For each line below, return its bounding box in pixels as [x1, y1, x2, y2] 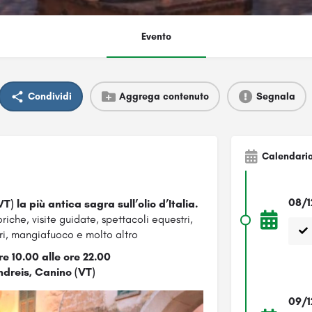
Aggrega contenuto [118, 90, 209, 102]
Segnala [256, 90, 295, 102]
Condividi [27, 90, 72, 102]
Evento [141, 31, 171, 43]
